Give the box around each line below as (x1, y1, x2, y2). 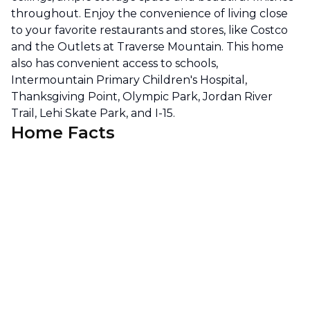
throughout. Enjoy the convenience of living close (11, 7, 288, 20)
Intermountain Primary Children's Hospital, (11, 73, 247, 86)
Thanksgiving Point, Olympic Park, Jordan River (11, 90, 273, 103)
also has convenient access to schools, (11, 57, 218, 70)
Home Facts (11, 122, 115, 143)
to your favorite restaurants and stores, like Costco (11, 24, 288, 37)
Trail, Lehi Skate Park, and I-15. (11, 107, 175, 120)
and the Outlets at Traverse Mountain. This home (11, 40, 284, 53)
